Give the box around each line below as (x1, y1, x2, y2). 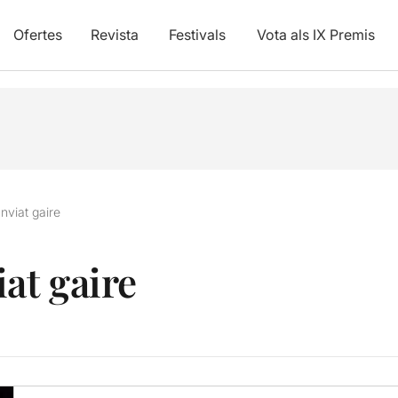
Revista (90, 26, 139, 44)
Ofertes (12, 26, 62, 44)
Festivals (168, 26, 226, 44)
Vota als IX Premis (256, 26, 375, 44)
